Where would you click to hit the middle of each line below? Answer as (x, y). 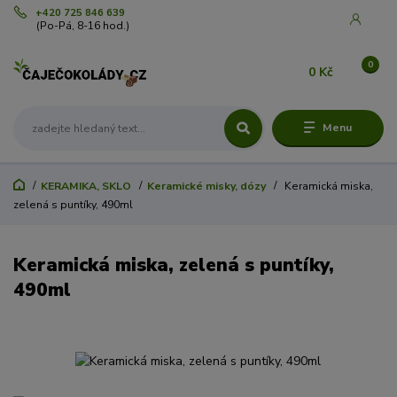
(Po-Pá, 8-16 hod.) (83, 26)
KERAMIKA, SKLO (86, 187)
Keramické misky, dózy (206, 187)
